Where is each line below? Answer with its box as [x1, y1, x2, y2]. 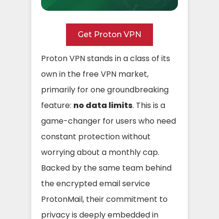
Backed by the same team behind [41, 162, 172, 174]
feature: [41, 99, 73, 111]
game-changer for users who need [41, 115, 176, 127]
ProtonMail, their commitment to [41, 193, 168, 205]
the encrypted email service [41, 177, 150, 189]
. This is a [132, 99, 165, 111]
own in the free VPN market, [41, 68, 149, 80]
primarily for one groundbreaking [41, 84, 169, 95]
